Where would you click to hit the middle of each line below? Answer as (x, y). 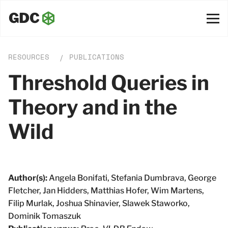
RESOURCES (29, 57)
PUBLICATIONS (96, 57)
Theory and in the (93, 107)
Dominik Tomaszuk (45, 216)
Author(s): (28, 178)
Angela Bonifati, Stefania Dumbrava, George (132, 178)
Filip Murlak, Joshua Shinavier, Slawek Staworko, (99, 203)
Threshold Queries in (109, 83)
